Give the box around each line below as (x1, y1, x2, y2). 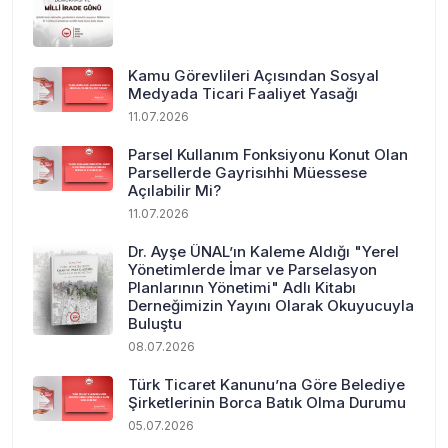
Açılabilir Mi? (128, 180, 221, 200)
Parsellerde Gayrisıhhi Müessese (128, 162, 367, 182)
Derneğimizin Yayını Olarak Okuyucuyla (128, 295, 414, 315)
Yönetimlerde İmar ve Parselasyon (128, 259, 377, 279)
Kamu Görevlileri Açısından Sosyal (128, 65, 379, 85)
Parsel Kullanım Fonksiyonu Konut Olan (128, 144, 408, 164)
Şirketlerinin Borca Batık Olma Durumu (128, 392, 406, 412)
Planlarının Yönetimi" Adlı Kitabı (128, 277, 356, 297)
